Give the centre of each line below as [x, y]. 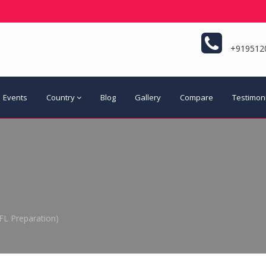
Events [15, 97]
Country [61, 97]
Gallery [148, 97]
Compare [197, 97]
